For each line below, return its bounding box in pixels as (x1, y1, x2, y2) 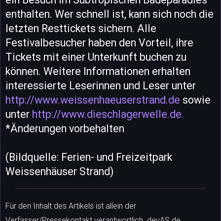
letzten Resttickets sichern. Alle (5, 22, 156, 35)
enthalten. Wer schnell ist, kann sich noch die (5, 7, 214, 20)
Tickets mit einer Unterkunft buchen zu (5, 50, 186, 63)
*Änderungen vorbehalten (5, 122, 124, 135)
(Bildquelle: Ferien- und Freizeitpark (5, 150, 172, 163)
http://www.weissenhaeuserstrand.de (5, 93, 180, 106)
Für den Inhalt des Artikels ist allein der (5, 201, 136, 211)
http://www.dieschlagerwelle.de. (32, 108, 184, 120)
